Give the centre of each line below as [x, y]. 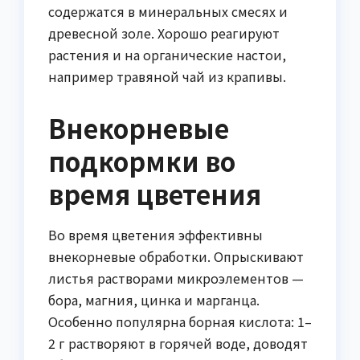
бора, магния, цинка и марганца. [154, 300]
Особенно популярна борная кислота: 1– [180, 322]
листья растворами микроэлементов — [176, 278]
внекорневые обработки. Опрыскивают [176, 257]
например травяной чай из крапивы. [167, 76]
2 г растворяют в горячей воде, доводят [178, 344]
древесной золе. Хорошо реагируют [164, 33]
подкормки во [142, 160]
